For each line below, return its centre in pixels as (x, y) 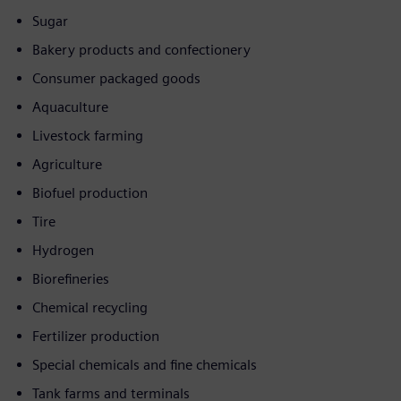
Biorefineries (71, 279)
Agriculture (67, 164)
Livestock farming (88, 136)
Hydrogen (63, 250)
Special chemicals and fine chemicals (145, 365)
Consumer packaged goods (116, 78)
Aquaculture (70, 107)
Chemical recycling (90, 307)
